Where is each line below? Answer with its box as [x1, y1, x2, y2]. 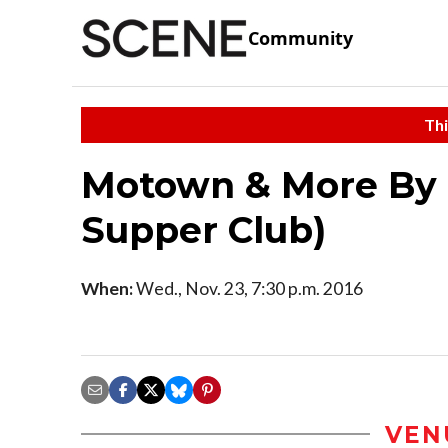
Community [248, 26, 353, 51]
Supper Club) [81, 207, 326, 252]
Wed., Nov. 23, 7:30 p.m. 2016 [133, 277, 363, 299]
